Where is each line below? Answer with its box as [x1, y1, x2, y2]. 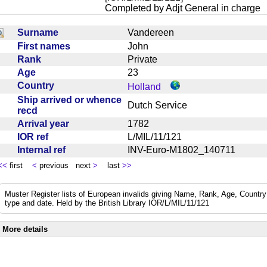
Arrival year [17, 118, 74, 129]
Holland [128, 81, 161, 92]
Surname [17, 27, 63, 38]
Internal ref [17, 144, 70, 155]
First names [17, 41, 75, 51]
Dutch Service [128, 100, 197, 110]
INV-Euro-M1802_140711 [128, 144, 245, 155]
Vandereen [128, 27, 184, 38]
